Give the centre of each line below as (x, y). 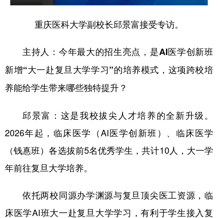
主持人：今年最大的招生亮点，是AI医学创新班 (118, 51)
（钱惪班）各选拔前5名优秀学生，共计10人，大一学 (109, 150)
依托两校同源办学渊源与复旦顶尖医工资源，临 (118, 194)
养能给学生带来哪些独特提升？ (66, 87)
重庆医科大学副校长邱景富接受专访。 (109, 24)
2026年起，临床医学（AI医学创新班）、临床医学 (109, 132)
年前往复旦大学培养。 (49, 167)
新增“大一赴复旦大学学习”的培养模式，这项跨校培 (109, 69)
